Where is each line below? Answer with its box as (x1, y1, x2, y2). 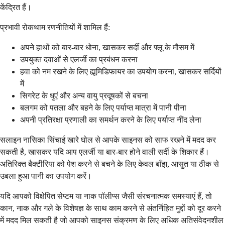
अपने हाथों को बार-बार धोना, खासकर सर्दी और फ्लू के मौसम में (20, 43, 194, 52)
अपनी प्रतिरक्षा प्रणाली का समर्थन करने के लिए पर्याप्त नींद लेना (20, 115, 201, 124)
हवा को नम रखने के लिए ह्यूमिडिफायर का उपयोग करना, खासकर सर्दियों (20, 67, 221, 76)
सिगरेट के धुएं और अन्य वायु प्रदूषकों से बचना (20, 91, 148, 100)
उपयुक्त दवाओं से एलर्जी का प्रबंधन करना (20, 55, 138, 64)
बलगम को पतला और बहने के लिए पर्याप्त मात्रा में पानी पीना (20, 103, 186, 112)
